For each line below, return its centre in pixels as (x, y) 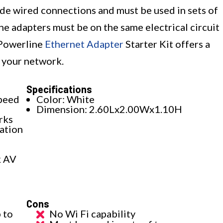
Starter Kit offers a (167, 44)
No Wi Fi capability (93, 214)
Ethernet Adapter (84, 44)
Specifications (59, 89)
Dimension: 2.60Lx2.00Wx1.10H (110, 109)
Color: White (66, 99)
